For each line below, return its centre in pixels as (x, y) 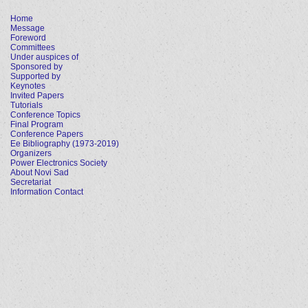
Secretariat (31, 182)
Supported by (35, 76)
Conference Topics (45, 115)
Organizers (31, 153)
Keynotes (28, 86)
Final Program (37, 124)
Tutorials (26, 105)
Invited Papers (37, 96)
